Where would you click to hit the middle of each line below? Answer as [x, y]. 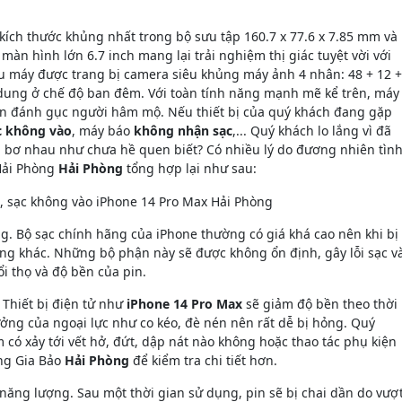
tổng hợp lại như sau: [190, 168]
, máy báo [103, 130]
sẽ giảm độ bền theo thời [320, 304]
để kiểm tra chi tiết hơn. [203, 361]
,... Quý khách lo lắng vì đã [312, 130]
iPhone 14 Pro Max [184, 304]
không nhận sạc [183, 130]
